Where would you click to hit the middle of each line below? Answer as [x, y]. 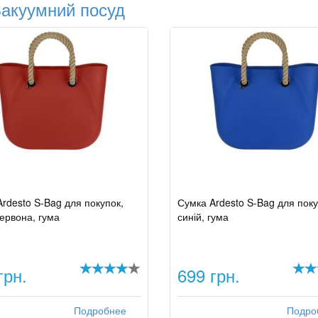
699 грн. [209, 275]
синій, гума [203, 216]
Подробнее [100, 311]
